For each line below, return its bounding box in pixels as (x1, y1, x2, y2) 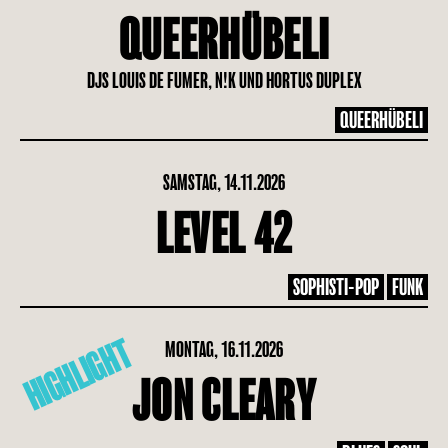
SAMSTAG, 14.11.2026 (163, 171, 285, 194)
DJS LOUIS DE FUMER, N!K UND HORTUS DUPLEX (86, 69, 362, 92)
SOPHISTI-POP (293, 275, 379, 299)
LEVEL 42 (155, 206, 293, 264)
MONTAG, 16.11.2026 (165, 338, 283, 361)
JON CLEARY (132, 373, 316, 431)
